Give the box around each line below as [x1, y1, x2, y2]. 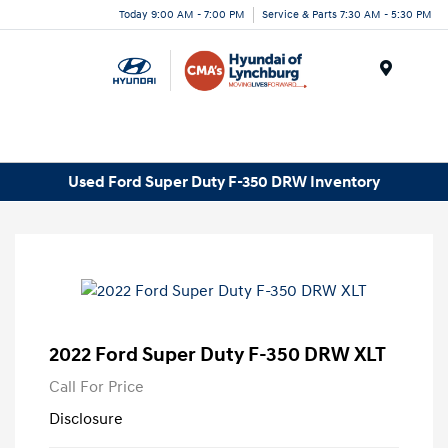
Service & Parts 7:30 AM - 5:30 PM [262, 7, 432, 21]
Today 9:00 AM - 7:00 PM [119, 7, 245, 21]
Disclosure [49, 409, 123, 430]
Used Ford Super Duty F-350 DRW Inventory [68, 171, 380, 192]
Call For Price [49, 377, 144, 398]
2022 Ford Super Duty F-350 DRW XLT [49, 343, 386, 368]
